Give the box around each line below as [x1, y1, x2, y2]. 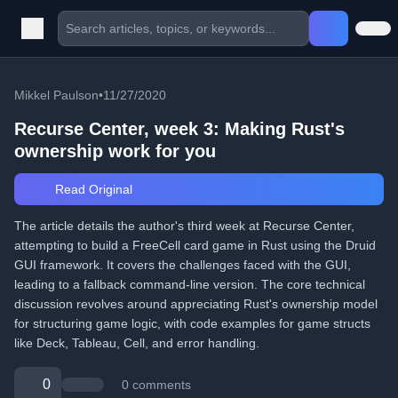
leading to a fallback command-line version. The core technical [14, 277, 365, 291]
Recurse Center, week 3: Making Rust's [14, 119, 345, 139]
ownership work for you [14, 141, 216, 161]
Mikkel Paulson [14, 88, 99, 102]
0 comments [122, 378, 191, 392]
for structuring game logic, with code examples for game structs [14, 316, 370, 330]
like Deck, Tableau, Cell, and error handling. [14, 336, 259, 350]
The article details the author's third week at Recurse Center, [14, 219, 354, 233]
